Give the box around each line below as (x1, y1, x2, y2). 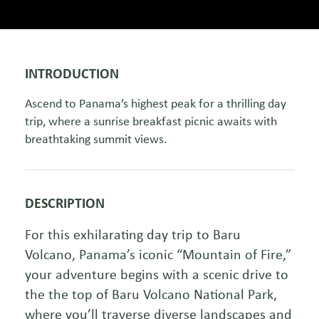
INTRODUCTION (25, 64, 119, 82)
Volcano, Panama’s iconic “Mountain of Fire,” (25, 246, 291, 263)
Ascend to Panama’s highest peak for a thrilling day (25, 95, 286, 111)
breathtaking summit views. (25, 130, 167, 147)
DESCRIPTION (25, 194, 105, 211)
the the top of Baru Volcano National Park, (25, 286, 277, 303)
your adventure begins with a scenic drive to (25, 266, 288, 283)
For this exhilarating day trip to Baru (25, 226, 241, 244)
